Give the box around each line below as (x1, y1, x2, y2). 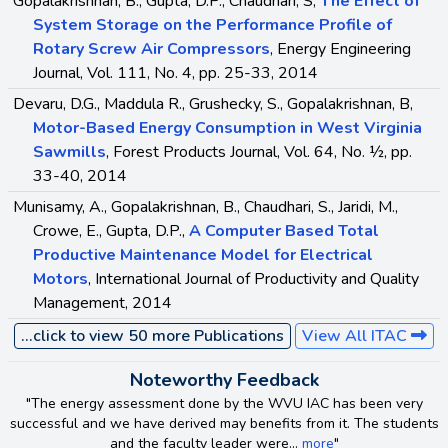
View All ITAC (302, 325, 411, 348)
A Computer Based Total (189, 220, 379, 243)
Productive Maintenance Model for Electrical (33, 244, 373, 267)
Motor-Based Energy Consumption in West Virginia (33, 117, 422, 140)
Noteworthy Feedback (129, 368, 319, 393)
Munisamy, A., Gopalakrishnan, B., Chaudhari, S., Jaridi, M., (13, 196, 398, 219)
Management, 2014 (33, 292, 172, 315)
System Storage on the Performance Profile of (33, 14, 392, 37)
